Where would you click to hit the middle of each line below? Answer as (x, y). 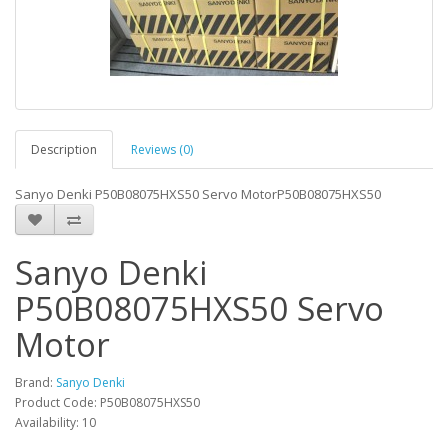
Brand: (35, 382)
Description (64, 149)
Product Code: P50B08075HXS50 (107, 402)
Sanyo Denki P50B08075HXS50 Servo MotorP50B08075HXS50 (198, 194)
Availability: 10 (55, 422)
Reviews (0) (162, 149)
